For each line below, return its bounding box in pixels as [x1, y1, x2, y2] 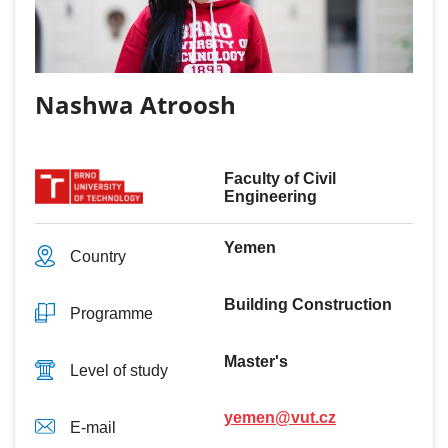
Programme [70, 305, 153, 323]
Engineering [224, 187, 317, 205]
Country [70, 248, 126, 266]
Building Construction [224, 295, 392, 313]
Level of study [70, 362, 168, 380]
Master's [224, 352, 288, 370]
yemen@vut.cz [224, 409, 336, 427]
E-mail [70, 418, 116, 436]
